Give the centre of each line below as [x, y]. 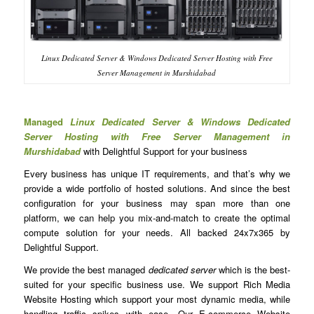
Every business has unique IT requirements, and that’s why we [157, 174]
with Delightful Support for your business [165, 151]
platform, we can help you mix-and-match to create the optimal [157, 218]
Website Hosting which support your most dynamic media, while [157, 299]
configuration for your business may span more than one [157, 203]
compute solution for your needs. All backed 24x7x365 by [157, 233]
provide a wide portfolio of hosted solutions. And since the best [157, 189]
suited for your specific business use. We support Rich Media [157, 285]
